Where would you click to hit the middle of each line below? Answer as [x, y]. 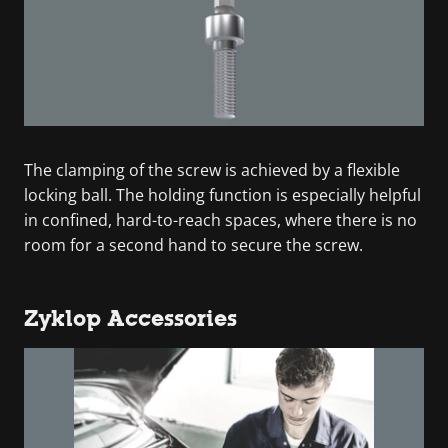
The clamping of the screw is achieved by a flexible [212, 169]
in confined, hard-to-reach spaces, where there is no [220, 219]
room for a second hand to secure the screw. [193, 244]
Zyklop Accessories [130, 318]
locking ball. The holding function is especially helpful [222, 194]
